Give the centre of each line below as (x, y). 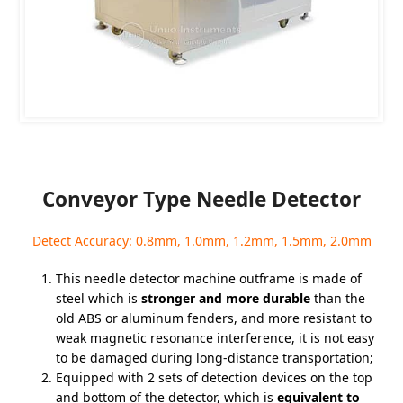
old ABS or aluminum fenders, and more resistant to (214, 318)
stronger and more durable (226, 298)
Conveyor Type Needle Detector (201, 199)
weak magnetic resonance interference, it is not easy (215, 338)
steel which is (99, 298)
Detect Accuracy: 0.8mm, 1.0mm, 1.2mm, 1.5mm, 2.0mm (201, 241)
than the (338, 298)
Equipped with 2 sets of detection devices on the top (215, 377)
